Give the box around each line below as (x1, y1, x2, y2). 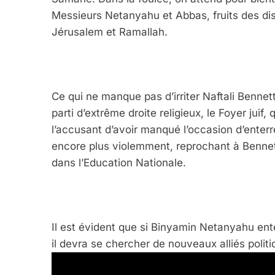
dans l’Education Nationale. (52, 157, 186, 169)
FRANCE (148, 202, 172, 211)
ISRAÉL (175, 202, 195, 211)
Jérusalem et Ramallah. (52, 26, 168, 39)
